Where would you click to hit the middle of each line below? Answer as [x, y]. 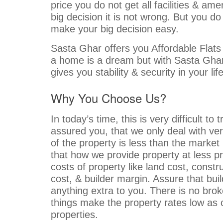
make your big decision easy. [115, 29]
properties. [74, 214]
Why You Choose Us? [109, 98]
